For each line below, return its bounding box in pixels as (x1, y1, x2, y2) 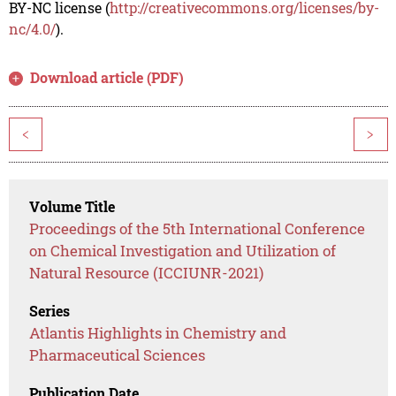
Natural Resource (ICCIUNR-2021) (29, 263, 264, 284)
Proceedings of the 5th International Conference (29, 218, 366, 240)
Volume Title (29, 197, 116, 217)
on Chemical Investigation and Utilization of (29, 240, 337, 262)
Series (29, 301, 71, 321)
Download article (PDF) (30, 68, 185, 88)
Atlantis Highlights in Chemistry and (29, 323, 287, 344)
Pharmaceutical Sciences (29, 345, 206, 366)
